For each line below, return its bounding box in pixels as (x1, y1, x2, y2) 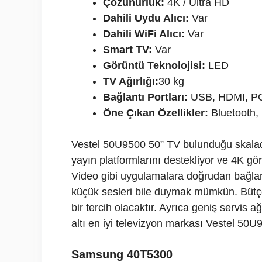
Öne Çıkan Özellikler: (103, 107, 211, 119)
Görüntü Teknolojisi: (103, 60, 205, 71)
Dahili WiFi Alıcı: (103, 28, 185, 40)
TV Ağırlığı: (103, 75, 158, 87)
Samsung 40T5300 (71, 248, 173, 261)
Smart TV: (103, 44, 152, 56)
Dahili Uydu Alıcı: (103, 12, 189, 24)
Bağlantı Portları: (103, 91, 188, 103)
